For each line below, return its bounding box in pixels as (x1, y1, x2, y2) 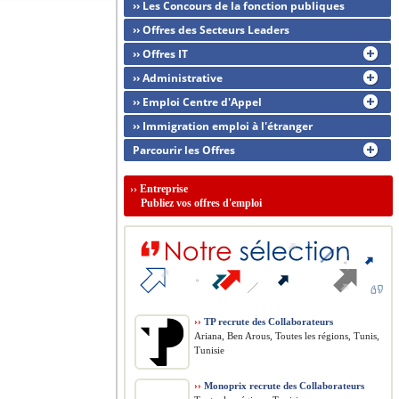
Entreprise (140, 183, 188, 195)
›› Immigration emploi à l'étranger (133, 118, 313, 134)
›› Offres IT (133, 46, 188, 61)
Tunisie (194, 345, 224, 355)
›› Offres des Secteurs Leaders (133, 22, 289, 37)
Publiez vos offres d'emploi (130, 197, 262, 209)
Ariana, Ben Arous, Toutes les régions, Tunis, (194, 330, 379, 341)
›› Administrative (133, 70, 223, 85)
